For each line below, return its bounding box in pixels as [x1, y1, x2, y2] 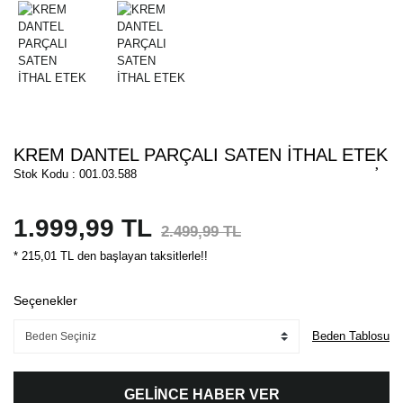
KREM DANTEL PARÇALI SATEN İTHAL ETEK [13, 145, 388, 166]
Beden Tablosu [312, 329, 390, 344]
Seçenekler [13, 293, 77, 309]
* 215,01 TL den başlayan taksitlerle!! [13, 249, 208, 264]
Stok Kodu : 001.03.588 [13, 167, 137, 182]
